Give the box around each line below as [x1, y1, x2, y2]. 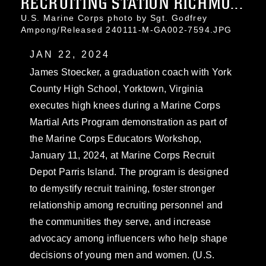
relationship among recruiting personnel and [30, 200, 223, 210]
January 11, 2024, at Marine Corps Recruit [30, 150, 215, 160]
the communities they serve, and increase [30, 217, 211, 227]
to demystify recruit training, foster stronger [30, 183, 216, 194]
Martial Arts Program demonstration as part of [30, 117, 227, 127]
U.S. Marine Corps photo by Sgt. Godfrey [21, 13, 208, 23]
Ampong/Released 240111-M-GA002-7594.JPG [21, 25, 232, 34]
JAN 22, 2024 [30, 49, 110, 59]
